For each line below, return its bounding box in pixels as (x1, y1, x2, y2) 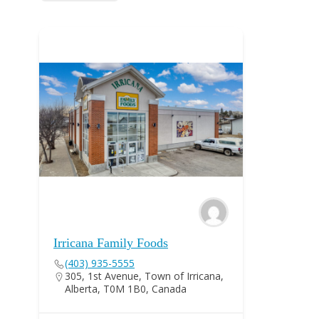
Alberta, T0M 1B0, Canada (65, 282, 187, 296)
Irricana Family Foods (53, 236, 168, 250)
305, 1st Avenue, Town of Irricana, (65, 269, 224, 283)
